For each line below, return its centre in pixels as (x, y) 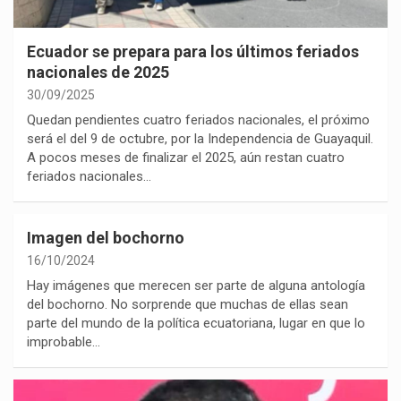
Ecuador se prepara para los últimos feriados (193, 52)
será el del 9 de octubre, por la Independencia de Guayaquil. (200, 139)
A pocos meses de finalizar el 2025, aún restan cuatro (186, 158)
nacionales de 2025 (98, 73)
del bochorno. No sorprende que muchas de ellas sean (188, 305)
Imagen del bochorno (106, 238)
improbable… (64, 342)
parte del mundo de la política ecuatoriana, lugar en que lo (196, 324)
